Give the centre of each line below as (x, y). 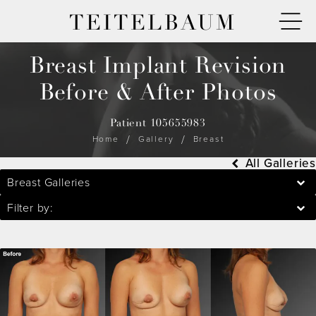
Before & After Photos (158, 93)
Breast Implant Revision (158, 66)
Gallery (156, 139)
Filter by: (30, 207)
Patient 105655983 (158, 123)
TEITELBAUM (152, 23)
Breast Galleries (49, 182)
